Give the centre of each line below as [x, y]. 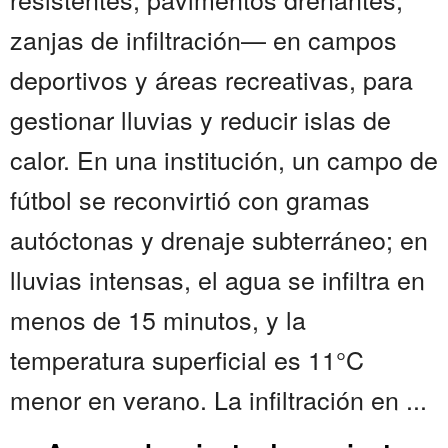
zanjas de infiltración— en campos [203, 39]
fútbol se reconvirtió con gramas [190, 199]
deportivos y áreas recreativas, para [211, 79]
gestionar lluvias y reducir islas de [200, 119]
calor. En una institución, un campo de [224, 159]
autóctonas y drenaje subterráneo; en [219, 239]
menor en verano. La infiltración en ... [218, 399]
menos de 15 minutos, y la [158, 319]
